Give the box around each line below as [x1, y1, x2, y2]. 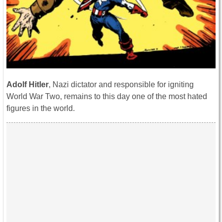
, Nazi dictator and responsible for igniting [49, 80, 194, 89]
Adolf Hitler [6, 80, 49, 89]
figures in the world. [6, 104, 75, 112]
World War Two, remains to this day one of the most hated [6, 92, 207, 101]
